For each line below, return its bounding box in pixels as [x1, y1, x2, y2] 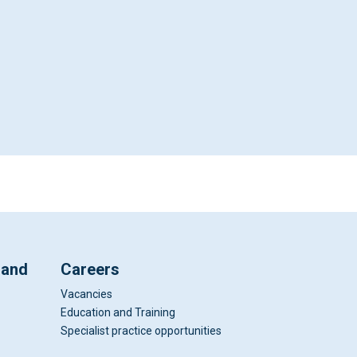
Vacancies [61, 288, 112, 301]
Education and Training [61, 306, 175, 320]
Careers [61, 260, 120, 280]
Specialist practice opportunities [61, 324, 222, 338]
